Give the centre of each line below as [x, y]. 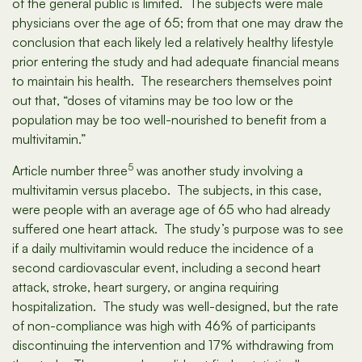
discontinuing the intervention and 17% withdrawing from [173, 345]
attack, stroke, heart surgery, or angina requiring [145, 287]
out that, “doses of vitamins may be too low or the [153, 101]
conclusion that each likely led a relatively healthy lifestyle [173, 42]
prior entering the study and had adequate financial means [176, 62]
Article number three [70, 171]
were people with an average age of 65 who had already [171, 210]
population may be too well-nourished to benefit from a [169, 120]
